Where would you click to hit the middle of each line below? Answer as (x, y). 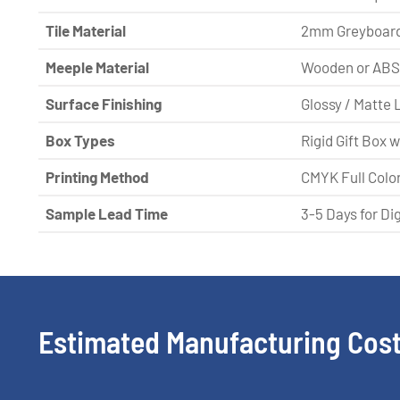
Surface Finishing (104, 103)
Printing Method (97, 176)
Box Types (80, 140)
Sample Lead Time (107, 213)
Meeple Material (97, 67)
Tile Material (86, 30)
